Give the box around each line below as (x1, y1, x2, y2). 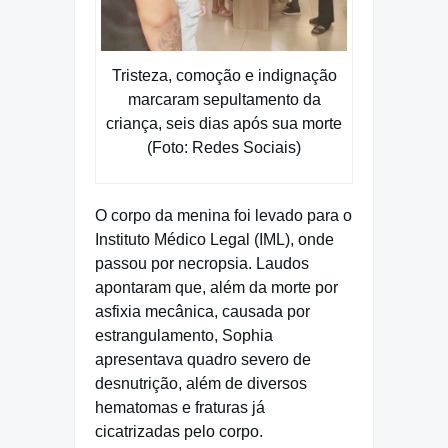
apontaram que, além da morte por (95, 279, 338, 297)
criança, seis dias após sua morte (106, 115, 342, 133)
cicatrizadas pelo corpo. (95, 423, 263, 441)
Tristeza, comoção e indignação (111, 67, 337, 85)
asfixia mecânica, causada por (95, 303, 310, 321)
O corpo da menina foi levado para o (95, 207, 352, 225)
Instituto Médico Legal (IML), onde (95, 231, 334, 249)
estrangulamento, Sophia (95, 327, 273, 345)
